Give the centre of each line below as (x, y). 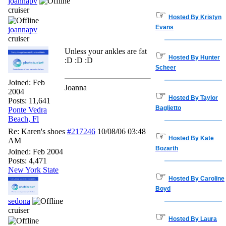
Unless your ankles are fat (106, 51)
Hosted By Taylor (193, 98)
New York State (33, 170)
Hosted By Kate (191, 138)
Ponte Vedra (27, 110)
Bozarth (167, 148)
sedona (19, 201)
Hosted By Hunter (194, 58)
